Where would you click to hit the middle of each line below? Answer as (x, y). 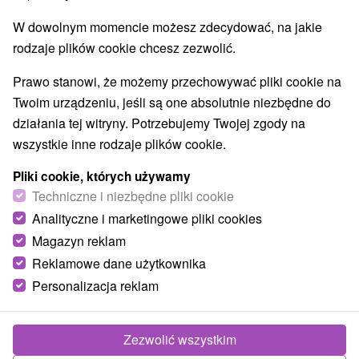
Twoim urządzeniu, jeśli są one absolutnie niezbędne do (172, 102)
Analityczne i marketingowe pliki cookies (147, 218)
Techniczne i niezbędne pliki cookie (133, 196)
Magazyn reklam (79, 241)
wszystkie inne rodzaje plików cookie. (119, 144)
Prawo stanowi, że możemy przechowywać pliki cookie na (177, 81)
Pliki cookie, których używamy (102, 176)
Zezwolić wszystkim (179, 339)
